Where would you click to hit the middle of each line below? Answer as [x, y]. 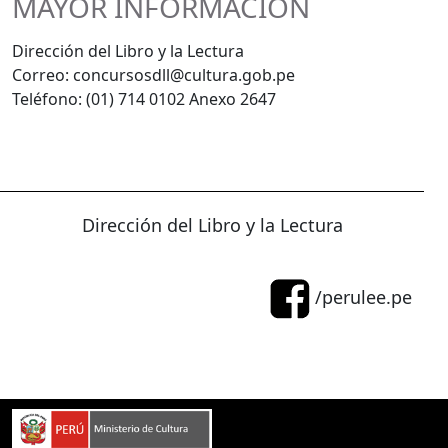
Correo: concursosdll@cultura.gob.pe [153, 75]
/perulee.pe [361, 296]
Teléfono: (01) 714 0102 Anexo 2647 [144, 99]
